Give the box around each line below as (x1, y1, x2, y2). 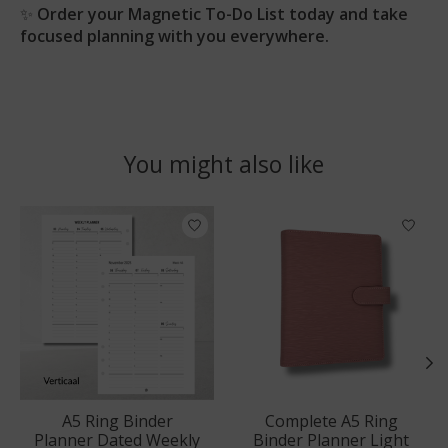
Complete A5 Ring (264, 410, 398, 433)
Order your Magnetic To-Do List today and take (37, 2, 408, 25)
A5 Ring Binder (61, 410, 173, 433)
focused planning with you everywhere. (20, 24, 329, 47)
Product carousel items (20, 206, 192, 229)
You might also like (124, 147, 324, 180)
